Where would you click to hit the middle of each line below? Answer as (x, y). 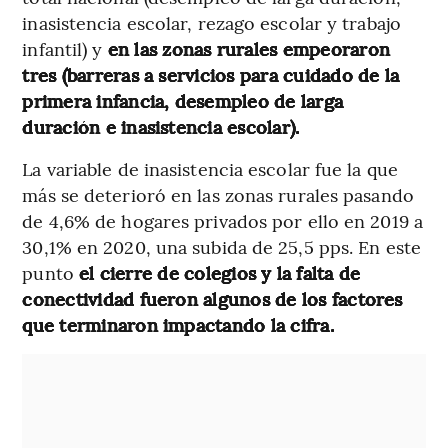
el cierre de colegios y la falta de (220, 273)
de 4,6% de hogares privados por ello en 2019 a (222, 221)
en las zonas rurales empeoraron (249, 49)
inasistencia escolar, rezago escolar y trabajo (211, 23)
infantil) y (65, 49)
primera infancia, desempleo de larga (183, 101)
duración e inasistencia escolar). (161, 127)
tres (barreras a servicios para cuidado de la (211, 75)
